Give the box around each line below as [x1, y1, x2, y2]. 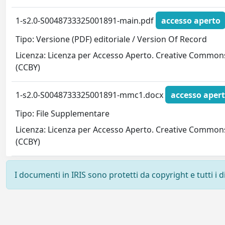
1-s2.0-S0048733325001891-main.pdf [16, 15, 156, 26]
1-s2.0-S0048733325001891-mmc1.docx [16, 89, 166, 100]
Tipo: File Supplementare [16, 108, 110, 120]
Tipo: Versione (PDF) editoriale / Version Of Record [16, 34, 207, 45]
